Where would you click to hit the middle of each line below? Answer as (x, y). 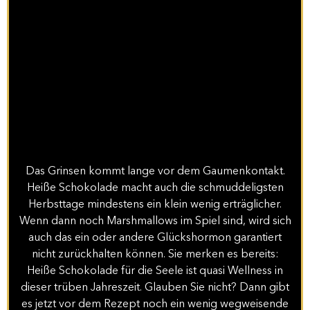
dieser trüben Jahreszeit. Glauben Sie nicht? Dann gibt (155, 288)
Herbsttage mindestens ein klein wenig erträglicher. (155, 205)
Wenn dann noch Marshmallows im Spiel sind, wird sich (155, 222)
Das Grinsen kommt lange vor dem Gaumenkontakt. (155, 172)
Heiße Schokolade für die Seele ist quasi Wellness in (155, 272)
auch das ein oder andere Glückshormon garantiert (155, 238)
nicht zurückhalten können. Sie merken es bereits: (155, 255)
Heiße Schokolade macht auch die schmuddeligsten (155, 189)
